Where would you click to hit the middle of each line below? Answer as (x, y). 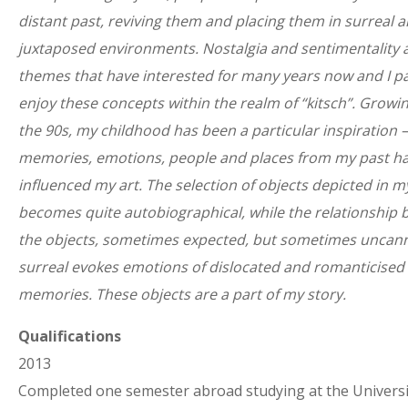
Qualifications (70, 336)
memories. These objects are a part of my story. (182, 294)
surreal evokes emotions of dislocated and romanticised (211, 267)
